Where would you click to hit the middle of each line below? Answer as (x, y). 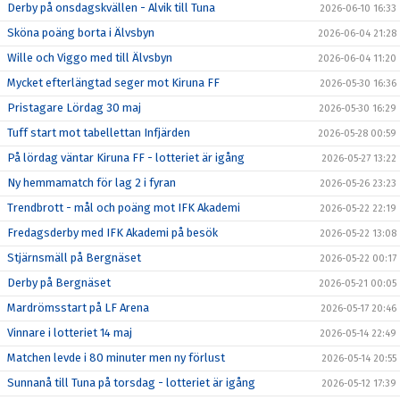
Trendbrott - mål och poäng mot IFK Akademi (124, 208)
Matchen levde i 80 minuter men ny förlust (116, 358)
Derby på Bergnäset (59, 283)
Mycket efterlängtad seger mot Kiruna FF (113, 83)
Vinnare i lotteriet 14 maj (70, 333)
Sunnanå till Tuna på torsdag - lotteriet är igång (131, 383)
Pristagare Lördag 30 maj (74, 108)
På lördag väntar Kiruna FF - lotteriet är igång (126, 158)
